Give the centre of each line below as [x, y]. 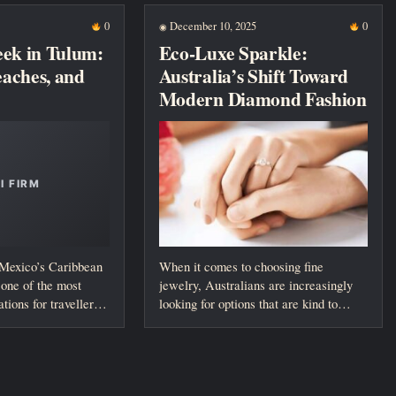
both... [175, 322]
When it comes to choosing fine [241, 267]
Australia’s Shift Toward [254, 76]
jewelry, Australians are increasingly [255, 285]
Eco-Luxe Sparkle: [233, 53]
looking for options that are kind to [248, 304]
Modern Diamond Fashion [263, 99]
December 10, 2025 [211, 26]
